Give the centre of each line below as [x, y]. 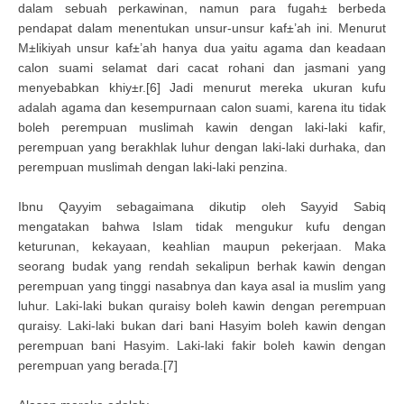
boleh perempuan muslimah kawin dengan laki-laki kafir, [202, 127]
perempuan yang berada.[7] [98, 365]
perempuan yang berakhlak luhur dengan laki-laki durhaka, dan [202, 147]
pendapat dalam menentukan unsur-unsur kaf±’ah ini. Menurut [202, 28]
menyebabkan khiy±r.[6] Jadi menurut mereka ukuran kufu [202, 87]
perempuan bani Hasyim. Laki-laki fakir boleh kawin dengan [202, 345]
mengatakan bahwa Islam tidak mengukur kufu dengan [202, 226]
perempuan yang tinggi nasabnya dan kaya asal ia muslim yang [202, 286]
